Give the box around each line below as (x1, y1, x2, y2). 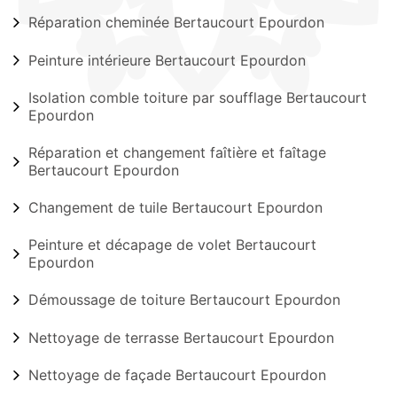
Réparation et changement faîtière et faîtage (28, 143, 326, 161)
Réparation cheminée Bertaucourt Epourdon (28, 13, 324, 32)
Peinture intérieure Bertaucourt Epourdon (28, 51, 306, 69)
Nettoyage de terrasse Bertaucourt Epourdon (28, 328, 334, 346)
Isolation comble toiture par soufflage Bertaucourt (28, 88, 367, 106)
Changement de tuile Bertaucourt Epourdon (28, 198, 323, 216)
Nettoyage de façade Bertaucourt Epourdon (28, 365, 326, 384)
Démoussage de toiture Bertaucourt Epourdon (28, 291, 340, 309)
